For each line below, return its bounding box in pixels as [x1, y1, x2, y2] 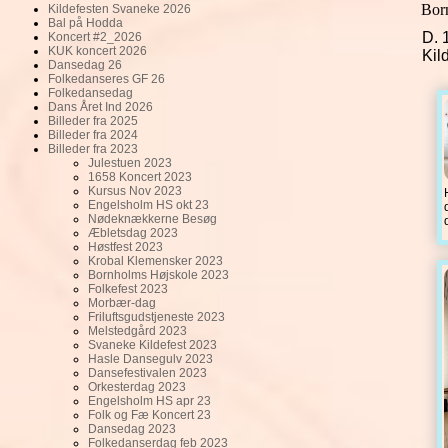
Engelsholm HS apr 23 [88, 394, 211, 408]
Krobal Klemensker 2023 [88, 254, 223, 268]
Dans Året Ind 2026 [48, 100, 153, 114]
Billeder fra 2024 [48, 128, 138, 142]
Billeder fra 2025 [48, 114, 138, 128]
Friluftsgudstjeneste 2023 [88, 310, 225, 324]
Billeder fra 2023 [48, 142, 138, 156]
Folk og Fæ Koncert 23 [88, 408, 211, 422]
